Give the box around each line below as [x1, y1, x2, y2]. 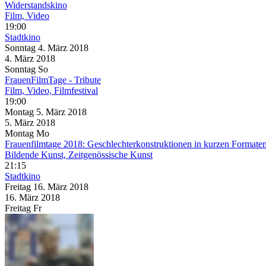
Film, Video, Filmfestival [5, 85, 98, 96]
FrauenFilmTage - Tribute [5, 74, 101, 85]
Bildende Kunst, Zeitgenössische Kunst [5, 149, 153, 160]
